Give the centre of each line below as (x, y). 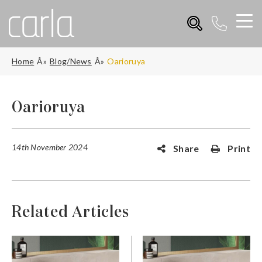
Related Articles (70, 212)
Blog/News (70, 61)
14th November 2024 (50, 147)
